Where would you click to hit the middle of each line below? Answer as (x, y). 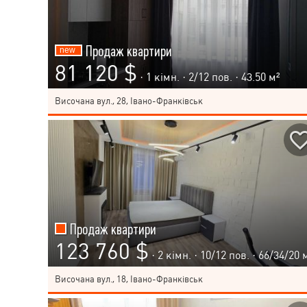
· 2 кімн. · (176, 256)
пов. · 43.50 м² (244, 77)
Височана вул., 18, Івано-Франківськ (129, 280)
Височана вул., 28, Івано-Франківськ (129, 101)
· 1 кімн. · (164, 77)
